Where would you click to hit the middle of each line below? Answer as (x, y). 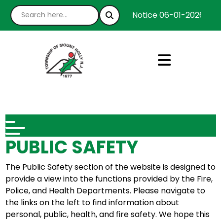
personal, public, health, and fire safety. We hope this (107, 214)
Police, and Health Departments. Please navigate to (105, 190)
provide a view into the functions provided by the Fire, (109, 179)
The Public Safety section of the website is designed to (110, 167)
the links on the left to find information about (92, 202)
